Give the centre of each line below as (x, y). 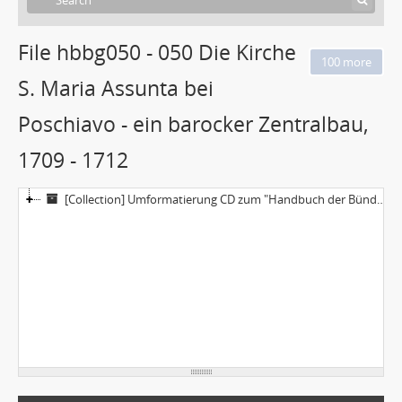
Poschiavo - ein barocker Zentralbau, (193, 124)
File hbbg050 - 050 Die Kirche (157, 52)
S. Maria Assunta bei (116, 88)
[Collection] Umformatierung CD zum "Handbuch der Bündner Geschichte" (221, 199)
